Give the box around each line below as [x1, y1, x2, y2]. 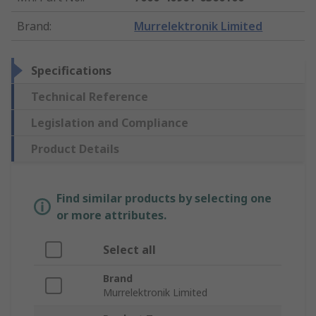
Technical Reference [31, 89, 148, 105]
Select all [103, 242, 156, 258]
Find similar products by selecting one [56, 190, 272, 207]
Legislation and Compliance [31, 115, 188, 131]
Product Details [31, 141, 119, 157]
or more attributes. [56, 207, 166, 224]
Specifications [31, 63, 111, 79]
